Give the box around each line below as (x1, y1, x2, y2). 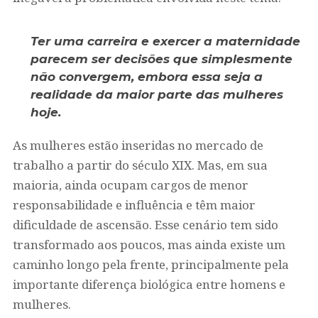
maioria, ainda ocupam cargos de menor (12, 177, 248, 193)
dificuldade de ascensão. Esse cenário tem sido (12, 216, 278, 233)
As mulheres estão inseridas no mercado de (12, 137, 263, 153)
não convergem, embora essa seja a (30, 70, 263, 84)
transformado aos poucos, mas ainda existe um (12, 236, 285, 253)
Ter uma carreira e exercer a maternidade (30, 34, 300, 48)
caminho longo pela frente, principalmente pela (12, 256, 289, 273)
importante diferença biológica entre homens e (12, 276, 285, 292)
